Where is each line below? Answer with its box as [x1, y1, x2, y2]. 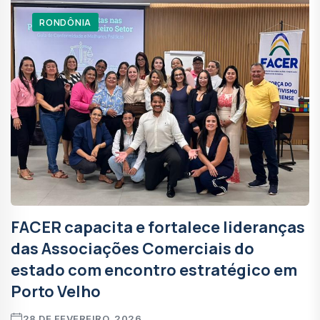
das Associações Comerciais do [11, 237, 254, 259]
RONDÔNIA [39, 15, 92, 29]
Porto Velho [11, 280, 101, 302]
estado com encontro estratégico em [11, 259, 297, 281]
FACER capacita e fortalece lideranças [11, 216, 305, 238]
